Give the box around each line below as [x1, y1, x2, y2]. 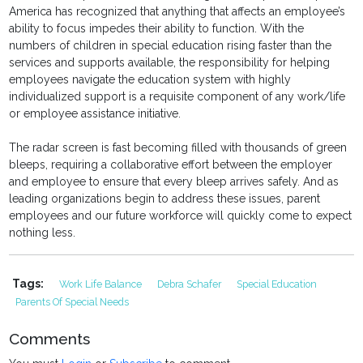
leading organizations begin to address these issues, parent [9, 192, 321, 206]
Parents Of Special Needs [15, 296, 130, 309]
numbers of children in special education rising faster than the [9, 39, 332, 53]
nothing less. [9, 226, 76, 240]
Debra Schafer [157, 278, 224, 291]
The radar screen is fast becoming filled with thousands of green [9, 141, 348, 155]
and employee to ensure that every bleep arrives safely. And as [9, 175, 340, 189]
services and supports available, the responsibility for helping [9, 56, 331, 70]
